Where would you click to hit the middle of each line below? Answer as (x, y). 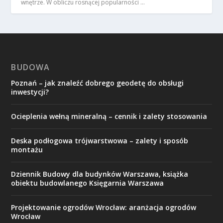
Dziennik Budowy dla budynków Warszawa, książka (100, 174)
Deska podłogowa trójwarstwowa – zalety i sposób (100, 141)
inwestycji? (30, 92)
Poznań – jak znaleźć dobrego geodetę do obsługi (98, 83)
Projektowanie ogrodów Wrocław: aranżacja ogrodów (104, 207)
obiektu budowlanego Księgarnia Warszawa (88, 183)
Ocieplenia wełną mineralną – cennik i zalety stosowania (109, 116)
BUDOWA (31, 67)
